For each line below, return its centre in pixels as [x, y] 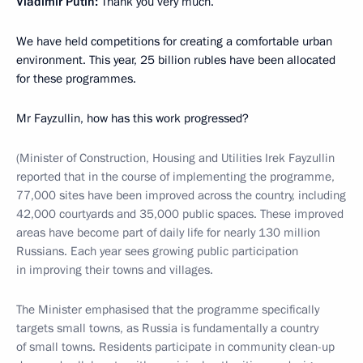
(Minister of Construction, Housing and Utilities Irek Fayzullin [175, 158]
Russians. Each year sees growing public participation [157, 251]
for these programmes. [76, 79]
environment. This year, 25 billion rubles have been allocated [176, 60]
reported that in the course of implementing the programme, [175, 177]
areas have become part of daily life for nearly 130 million [168, 233]
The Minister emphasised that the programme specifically [168, 310]
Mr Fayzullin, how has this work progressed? [132, 118]
